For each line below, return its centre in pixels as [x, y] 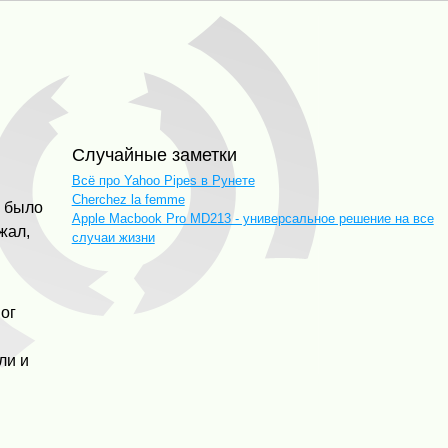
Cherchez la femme [128, 199]
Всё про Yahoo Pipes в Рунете [163, 180]
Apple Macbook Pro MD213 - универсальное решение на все [252, 218]
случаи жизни [113, 237]
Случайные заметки [160, 155]
